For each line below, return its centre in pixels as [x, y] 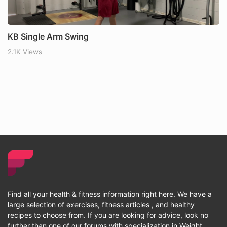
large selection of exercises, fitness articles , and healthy [101, 205]
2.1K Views [25, 52]
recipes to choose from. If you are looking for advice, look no [108, 215]
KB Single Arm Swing [48, 37]
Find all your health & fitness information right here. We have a [110, 194]
